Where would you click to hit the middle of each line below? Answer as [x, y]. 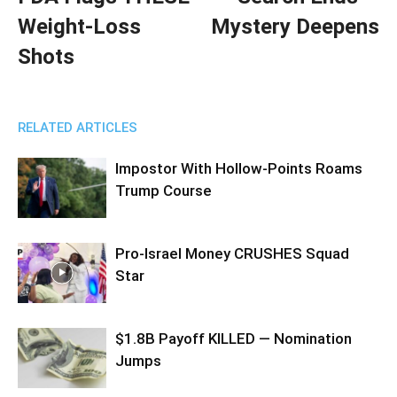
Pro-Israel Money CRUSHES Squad [232, 253]
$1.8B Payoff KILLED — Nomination [234, 338]
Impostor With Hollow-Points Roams [239, 168]
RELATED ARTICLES [78, 127]
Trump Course [163, 190]
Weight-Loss [79, 26]
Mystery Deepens [295, 26]
